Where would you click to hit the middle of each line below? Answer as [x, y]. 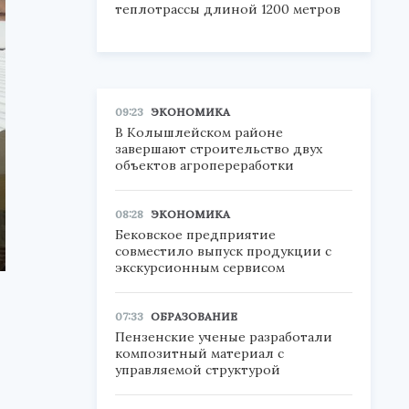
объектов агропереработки [204, 165]
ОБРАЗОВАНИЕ [194, 316]
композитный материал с [199, 353]
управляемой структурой [198, 370]
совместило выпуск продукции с [223, 251]
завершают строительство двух [219, 149]
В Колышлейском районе [199, 132]
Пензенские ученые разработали [224, 337]
